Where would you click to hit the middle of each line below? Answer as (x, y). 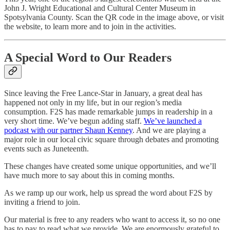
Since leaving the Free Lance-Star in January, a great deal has (103, 93)
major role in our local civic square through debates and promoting (111, 140)
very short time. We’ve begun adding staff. (74, 121)
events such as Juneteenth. (46, 149)
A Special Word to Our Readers (88, 58)
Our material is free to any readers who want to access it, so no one (112, 220)
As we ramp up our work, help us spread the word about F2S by (108, 193)
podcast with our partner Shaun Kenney (68, 130)
